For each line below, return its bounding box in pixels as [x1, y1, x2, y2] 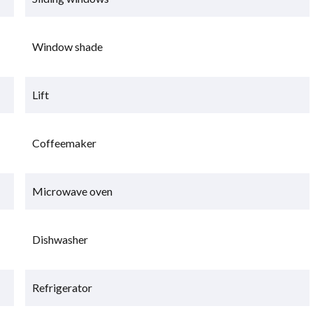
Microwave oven [32, 184, 113, 198]
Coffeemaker [32, 136, 97, 150]
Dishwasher [32, 232, 89, 246]
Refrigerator [32, 280, 93, 294]
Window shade [32, 40, 103, 54]
